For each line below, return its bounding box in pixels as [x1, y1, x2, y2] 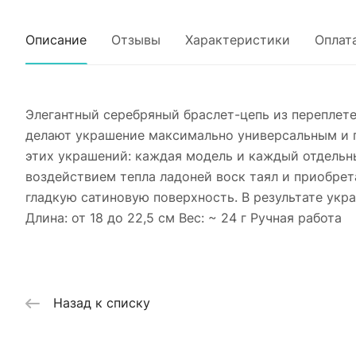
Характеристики [185, 32, 290, 48]
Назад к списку [53, 295, 150, 311]
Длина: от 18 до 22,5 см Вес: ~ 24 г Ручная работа [25, 210, 342, 226]
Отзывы [111, 32, 161, 48]
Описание [25, 32, 87, 48]
